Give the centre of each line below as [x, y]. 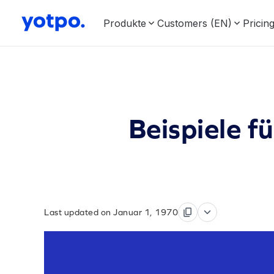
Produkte [125, 23]
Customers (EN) [194, 23]
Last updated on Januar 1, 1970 [111, 212]
